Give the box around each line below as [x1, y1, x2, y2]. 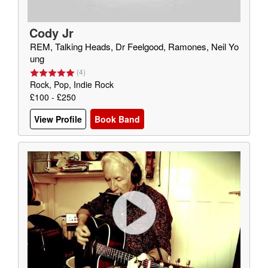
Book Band [95, 113, 140, 126]
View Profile [34, 113, 82, 126]
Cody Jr [29, 24, 74, 41]
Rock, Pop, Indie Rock [30, 78, 114, 90]
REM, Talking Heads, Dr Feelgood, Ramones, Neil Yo [30, 40, 239, 53]
